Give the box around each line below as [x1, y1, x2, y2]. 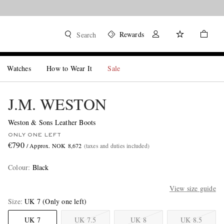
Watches [7, 63, 31, 73]
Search [76, 30, 96, 39]
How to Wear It [46, 63, 92, 73]
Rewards [119, 29, 144, 39]
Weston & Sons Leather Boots [7, 117, 96, 127]
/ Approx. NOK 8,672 [26, 141, 82, 149]
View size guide [169, 183, 216, 193]
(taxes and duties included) [83, 141, 149, 149]
